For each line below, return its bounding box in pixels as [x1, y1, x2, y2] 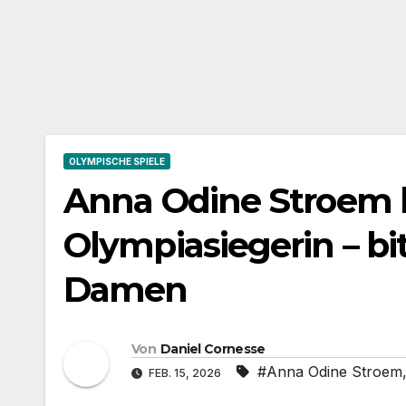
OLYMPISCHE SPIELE [69, 155, 165, 167]
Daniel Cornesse [159, 341, 266, 358]
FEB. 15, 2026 [146, 366, 224, 381]
